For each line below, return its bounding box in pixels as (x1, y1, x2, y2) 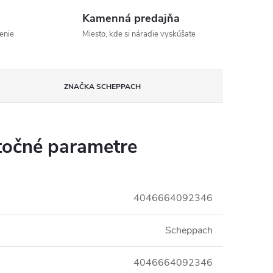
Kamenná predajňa (82, 11, 180, 26)
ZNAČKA (64, 82, 95, 91)
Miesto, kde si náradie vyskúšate (82, 29, 196, 40)
